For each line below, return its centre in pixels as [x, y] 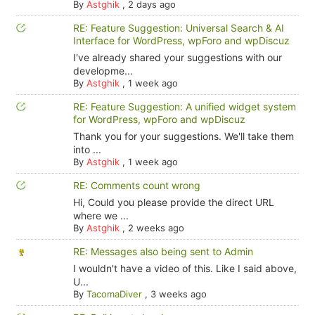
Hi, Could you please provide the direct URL [173, 202]
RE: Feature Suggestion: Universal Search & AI [178, 28]
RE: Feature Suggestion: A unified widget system [184, 107]
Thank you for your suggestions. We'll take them [183, 136]
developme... [103, 71]
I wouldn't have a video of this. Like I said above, [185, 268]
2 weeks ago [156, 228]
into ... [87, 149]
